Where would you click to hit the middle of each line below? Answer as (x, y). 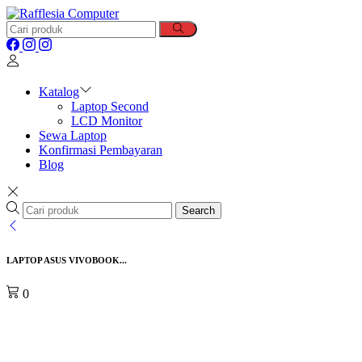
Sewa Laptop (73, 136)
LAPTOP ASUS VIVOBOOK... (67, 261)
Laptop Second (110, 107)
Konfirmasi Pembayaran (101, 150)
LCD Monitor (107, 121)
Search (198, 211)
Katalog (59, 92)
